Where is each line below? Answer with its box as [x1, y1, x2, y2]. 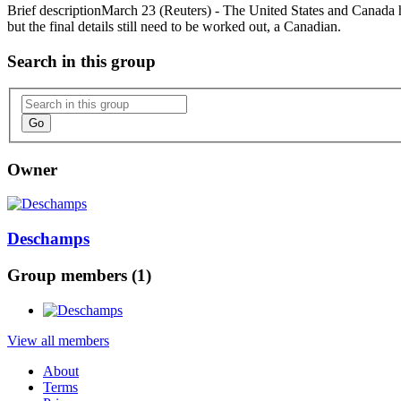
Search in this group [7, 51, 156, 71]
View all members [7, 332, 109, 348]
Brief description [7, 2, 101, 18]
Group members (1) [7, 265, 151, 285]
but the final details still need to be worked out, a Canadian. [7, 18, 341, 34]
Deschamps [7, 229, 90, 249]
